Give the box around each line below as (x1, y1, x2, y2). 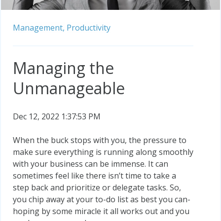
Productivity (67, 22, 110, 33)
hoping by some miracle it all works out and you (13, 205, 189, 217)
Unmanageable (13, 77, 125, 99)
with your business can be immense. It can (13, 158, 168, 169)
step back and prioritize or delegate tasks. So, (13, 182, 181, 193)
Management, (13, 22, 65, 33)
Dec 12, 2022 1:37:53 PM (13, 110, 101, 122)
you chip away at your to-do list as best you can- (13, 193, 190, 205)
